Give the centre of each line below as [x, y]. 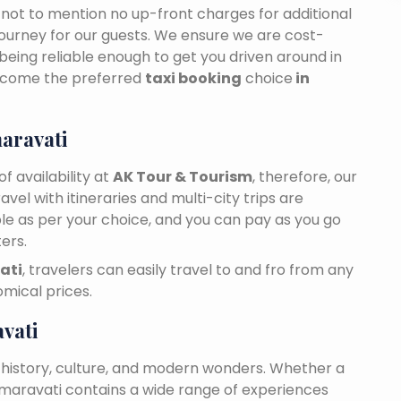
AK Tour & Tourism [183, 177]
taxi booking [193, 79]
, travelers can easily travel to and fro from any [188, 270]
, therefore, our [305, 177]
